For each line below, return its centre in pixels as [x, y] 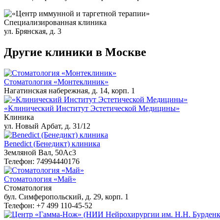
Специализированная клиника [55, 22]
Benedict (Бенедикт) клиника [52, 143]
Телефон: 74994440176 [42, 161]
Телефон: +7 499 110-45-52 [48, 205]
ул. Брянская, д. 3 [33, 31]
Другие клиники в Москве [75, 52]
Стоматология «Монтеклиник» [56, 82]
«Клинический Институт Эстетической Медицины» [92, 108]
